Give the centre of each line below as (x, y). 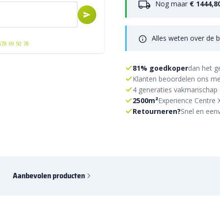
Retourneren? (157, 111)
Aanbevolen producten (49, 176)
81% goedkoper (160, 68)
